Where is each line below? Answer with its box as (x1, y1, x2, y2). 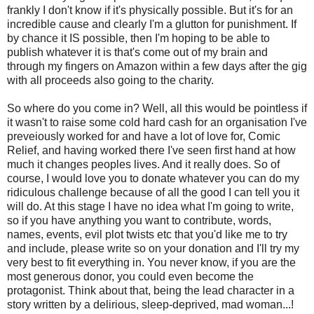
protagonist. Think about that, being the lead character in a (7, 284, 294, 296)
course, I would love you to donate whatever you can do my (7, 172, 299, 184)
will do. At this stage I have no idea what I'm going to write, (7, 200, 294, 212)
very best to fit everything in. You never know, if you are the (7, 256, 296, 268)
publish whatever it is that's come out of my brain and (7, 46, 268, 58)
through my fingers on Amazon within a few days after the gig (7, 60, 307, 72)
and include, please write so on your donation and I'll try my (7, 242, 299, 254)
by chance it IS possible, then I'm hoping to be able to (7, 32, 270, 44)
